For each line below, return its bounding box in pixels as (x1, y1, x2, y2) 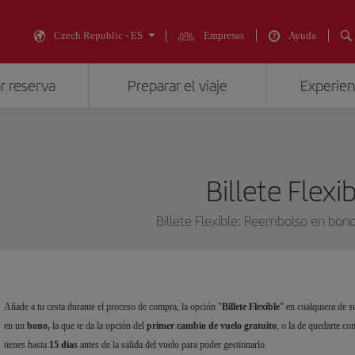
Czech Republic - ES (54, 29, 143, 41)
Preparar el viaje (127, 77, 227, 95)
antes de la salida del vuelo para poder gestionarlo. (80, 339, 267, 351)
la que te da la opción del (50, 320, 147, 332)
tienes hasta (4, 339, 49, 351)
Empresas (204, 29, 244, 41)
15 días (49, 339, 80, 351)
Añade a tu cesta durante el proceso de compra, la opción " (4, 301, 222, 313)
